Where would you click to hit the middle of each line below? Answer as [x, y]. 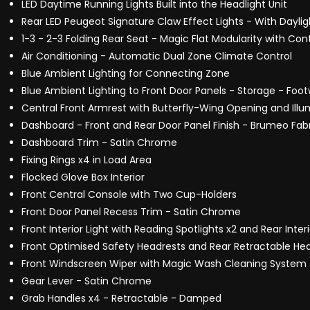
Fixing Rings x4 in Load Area [86, 160]
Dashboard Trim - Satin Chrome [99, 143]
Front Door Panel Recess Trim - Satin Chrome [131, 212]
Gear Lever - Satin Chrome [86, 281]
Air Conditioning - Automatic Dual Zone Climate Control [157, 56]
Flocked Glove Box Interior [83, 177]
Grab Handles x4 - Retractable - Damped [121, 299]
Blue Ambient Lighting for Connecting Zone [126, 74]
